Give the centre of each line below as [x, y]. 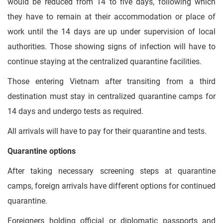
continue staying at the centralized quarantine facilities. [105, 61]
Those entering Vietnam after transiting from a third [111, 81]
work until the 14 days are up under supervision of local [111, 32]
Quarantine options [42, 151]
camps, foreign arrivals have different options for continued [111, 186]
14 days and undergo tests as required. [75, 111]
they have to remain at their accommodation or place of [111, 17]
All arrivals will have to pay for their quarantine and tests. [107, 131]
